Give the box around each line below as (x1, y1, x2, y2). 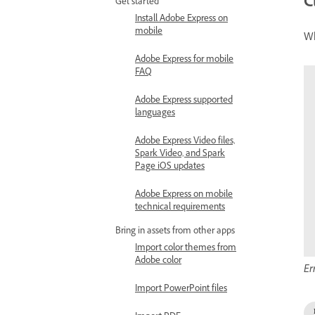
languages (135, 107, 175, 121)
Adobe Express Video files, (135, 135, 235, 149)
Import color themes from (135, 242, 236, 256)
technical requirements (135, 201, 225, 215)
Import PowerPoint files (135, 283, 227, 297)
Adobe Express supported (135, 94, 233, 108)
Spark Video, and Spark (135, 148, 225, 162)
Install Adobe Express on (135, 13, 228, 27)
